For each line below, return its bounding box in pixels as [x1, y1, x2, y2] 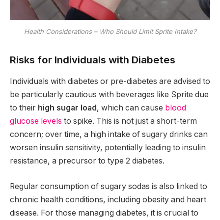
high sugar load [38, 103, 97, 112]
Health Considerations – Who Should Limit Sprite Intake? [24, 27, 196, 35]
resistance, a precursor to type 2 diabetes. [10, 156, 165, 165]
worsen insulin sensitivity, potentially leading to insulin [10, 142, 206, 152]
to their [10, 103, 38, 112]
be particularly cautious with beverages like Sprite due [10, 89, 209, 99]
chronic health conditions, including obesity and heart [10, 194, 206, 204]
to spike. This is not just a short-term [62, 116, 197, 126]
